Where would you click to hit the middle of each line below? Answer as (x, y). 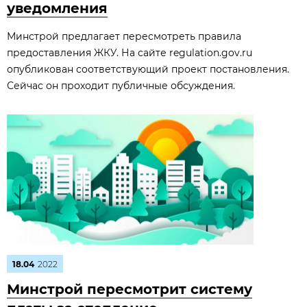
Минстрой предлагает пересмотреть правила (124, 36)
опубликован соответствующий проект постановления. (148, 69)
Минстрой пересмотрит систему (130, 289)
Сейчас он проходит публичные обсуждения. (121, 86)
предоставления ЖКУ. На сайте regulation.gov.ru (130, 53)
